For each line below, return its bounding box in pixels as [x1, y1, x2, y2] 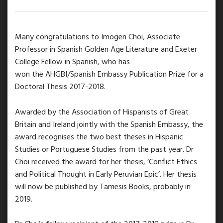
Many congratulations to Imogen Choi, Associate [15, 31, 180, 44]
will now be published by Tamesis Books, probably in [15, 180, 191, 194]
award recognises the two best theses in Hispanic [15, 130, 183, 144]
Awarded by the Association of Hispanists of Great [15, 106, 189, 119]
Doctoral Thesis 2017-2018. [15, 81, 106, 94]
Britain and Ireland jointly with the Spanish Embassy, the [15, 118, 203, 131]
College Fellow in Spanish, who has [15, 56, 130, 69]
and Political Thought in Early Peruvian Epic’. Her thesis [15, 168, 197, 181]
